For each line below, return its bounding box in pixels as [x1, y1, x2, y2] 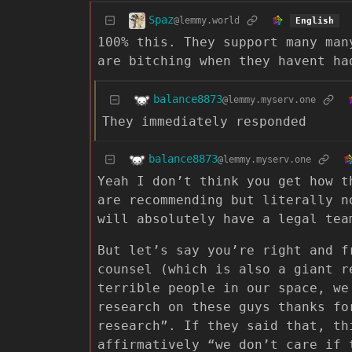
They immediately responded [102, 113, 306, 129]
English [295, 16, 334, 26]
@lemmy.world [174, 15, 240, 27]
